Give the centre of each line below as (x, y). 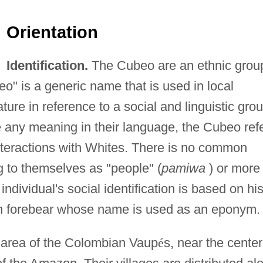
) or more (232, 168)
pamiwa (183, 168)
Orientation (52, 33)
